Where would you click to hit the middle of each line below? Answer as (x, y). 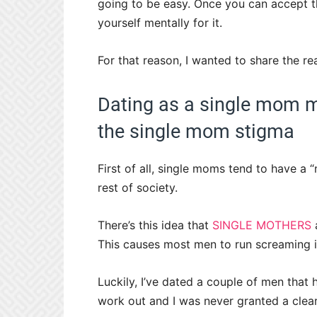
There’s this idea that (155, 225)
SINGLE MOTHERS (262, 225)
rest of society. (139, 188)
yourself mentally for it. (160, 23)
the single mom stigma (196, 132)
